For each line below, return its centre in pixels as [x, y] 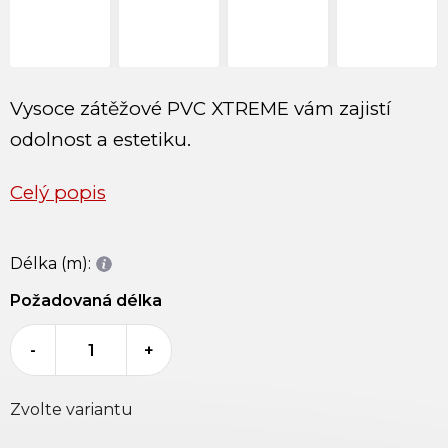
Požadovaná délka [86, 301]
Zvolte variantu [71, 410]
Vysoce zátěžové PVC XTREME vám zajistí [200, 109]
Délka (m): [50, 264]
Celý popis [58, 193]
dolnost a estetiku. [106, 140]
